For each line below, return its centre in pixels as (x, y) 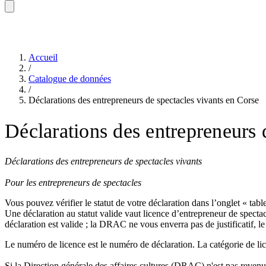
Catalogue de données (70, 79)
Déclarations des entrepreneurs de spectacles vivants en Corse (144, 100)
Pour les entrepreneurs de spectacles (73, 182)
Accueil (43, 57)
